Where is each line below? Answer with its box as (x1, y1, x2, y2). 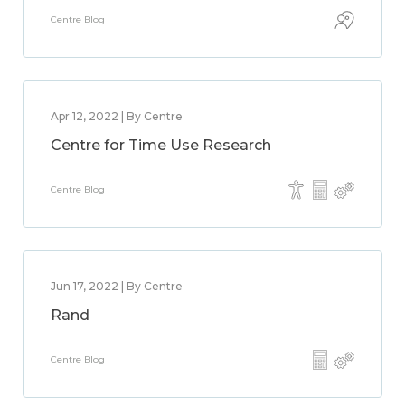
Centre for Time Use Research (51, 137, 271, 154)
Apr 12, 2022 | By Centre (51, 109, 183, 123)
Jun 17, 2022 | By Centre (51, 279, 183, 293)
